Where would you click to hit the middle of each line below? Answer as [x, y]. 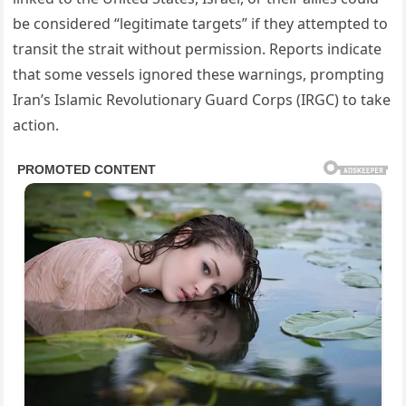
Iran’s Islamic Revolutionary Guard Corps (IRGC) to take [202, 100]
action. [36, 126]
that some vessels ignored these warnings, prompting [199, 75]
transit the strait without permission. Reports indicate [198, 49]
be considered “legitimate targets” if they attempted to [201, 24]
